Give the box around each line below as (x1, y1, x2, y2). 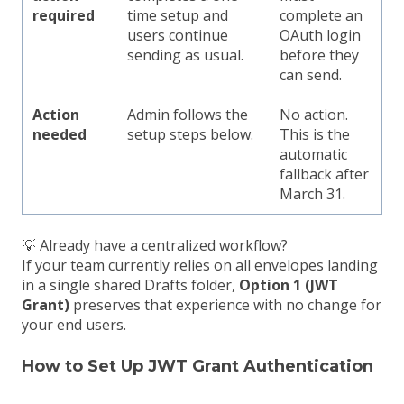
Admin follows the (127, 105, 249, 125)
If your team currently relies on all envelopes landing (22, 254, 378, 275)
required (32, 5, 96, 26)
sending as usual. (127, 45, 244, 66)
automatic (280, 144, 348, 165)
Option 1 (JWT (239, 274, 338, 295)
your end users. (22, 314, 126, 335)
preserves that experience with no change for (69, 294, 381, 315)
